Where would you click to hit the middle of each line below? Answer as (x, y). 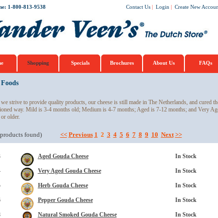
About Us (164, 63)
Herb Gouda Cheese (63, 185)
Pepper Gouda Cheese (65, 200)
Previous (81, 135)
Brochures (122, 63)
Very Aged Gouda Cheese (69, 171)
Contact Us (138, 7)
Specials (80, 63)
